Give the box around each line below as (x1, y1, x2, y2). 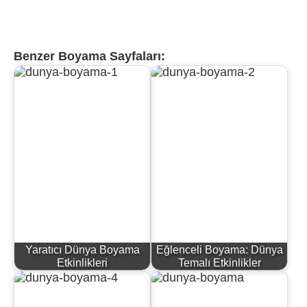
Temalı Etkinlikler (177, 256, 261, 269)
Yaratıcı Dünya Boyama (25, 243, 140, 256)
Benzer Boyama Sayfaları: (14, 49, 165, 64)
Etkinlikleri (57, 256, 108, 269)
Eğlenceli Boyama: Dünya (156, 243, 283, 256)
